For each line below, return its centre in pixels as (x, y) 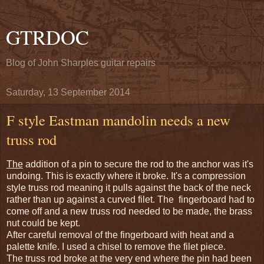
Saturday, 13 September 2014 (68, 92)
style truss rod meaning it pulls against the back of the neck (129, 187)
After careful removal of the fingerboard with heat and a (120, 235)
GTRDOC (47, 37)
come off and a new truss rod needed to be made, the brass (129, 211)
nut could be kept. (43, 223)
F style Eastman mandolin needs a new (118, 120)
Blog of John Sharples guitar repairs (81, 63)
